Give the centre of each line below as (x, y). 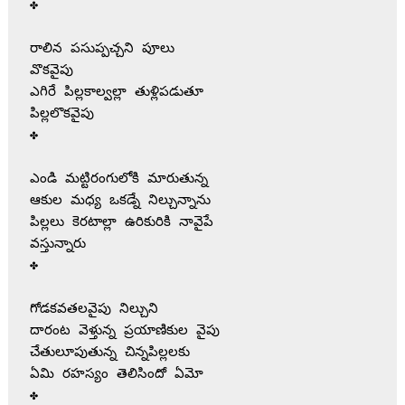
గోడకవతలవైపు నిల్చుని (94, 309)
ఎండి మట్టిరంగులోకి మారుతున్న (118, 179)
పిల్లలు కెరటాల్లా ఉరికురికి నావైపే (121, 222)
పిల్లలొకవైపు (61, 114)
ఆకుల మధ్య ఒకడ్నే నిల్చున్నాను (120, 201)
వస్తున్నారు (57, 244)
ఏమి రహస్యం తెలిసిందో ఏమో (116, 374)
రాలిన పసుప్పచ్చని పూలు (102, 49)
